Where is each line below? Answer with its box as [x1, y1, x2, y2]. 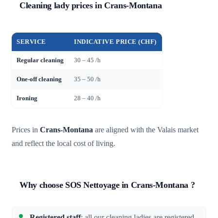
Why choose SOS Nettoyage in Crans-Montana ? [19, 180, 195, 190]
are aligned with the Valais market [93, 125, 199, 134]
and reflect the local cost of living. [12, 139, 115, 148]
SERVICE [17, 38, 46, 45]
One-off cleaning [17, 75, 62, 83]
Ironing [17, 94, 38, 102]
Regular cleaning [17, 56, 64, 64]
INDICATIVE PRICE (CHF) [74, 38, 157, 45]
